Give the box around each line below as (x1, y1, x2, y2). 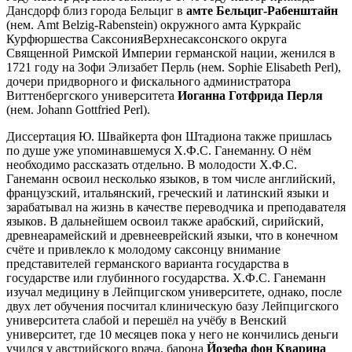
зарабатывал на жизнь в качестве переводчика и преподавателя (6, 200, 346, 214)
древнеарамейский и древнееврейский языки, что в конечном (6, 228, 338, 242)
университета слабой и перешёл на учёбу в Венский (6, 313, 287, 327)
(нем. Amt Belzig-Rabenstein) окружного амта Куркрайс (6, 17, 301, 31)
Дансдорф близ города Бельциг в (6, 3, 186, 17)
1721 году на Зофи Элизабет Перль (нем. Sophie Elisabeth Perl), (6, 60, 341, 74)
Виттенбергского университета (6, 88, 178, 102)
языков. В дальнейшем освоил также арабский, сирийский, (6, 214, 324, 228)
